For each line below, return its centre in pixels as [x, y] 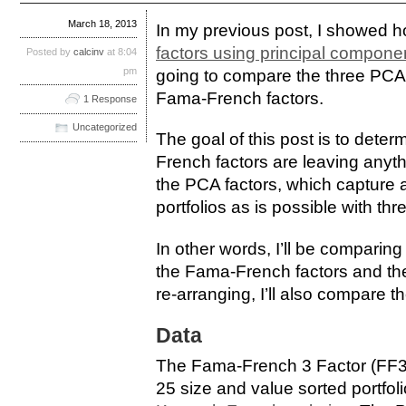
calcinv [89, 51]
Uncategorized [105, 127]
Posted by [50, 51]
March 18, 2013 [102, 23]
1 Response [110, 98]
